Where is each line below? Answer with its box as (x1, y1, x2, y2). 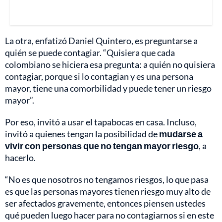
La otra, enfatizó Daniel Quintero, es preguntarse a (5, 35, 198, 46)
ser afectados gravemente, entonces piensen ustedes (5, 197, 206, 209)
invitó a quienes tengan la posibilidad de (5, 128, 159, 139)
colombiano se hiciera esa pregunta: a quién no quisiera (5, 58, 215, 70)
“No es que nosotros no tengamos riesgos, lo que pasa (5, 173, 209, 185)
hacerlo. (5, 152, 36, 163)
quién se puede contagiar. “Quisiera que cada (5, 47, 175, 58)
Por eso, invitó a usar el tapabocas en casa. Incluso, (5, 116, 197, 127)
